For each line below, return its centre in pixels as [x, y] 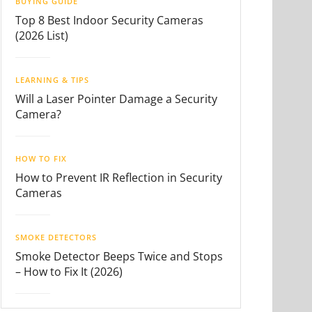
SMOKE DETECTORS [56, 237]
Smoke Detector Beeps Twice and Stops [119, 256]
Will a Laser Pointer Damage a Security [116, 99]
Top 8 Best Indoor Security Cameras [109, 20]
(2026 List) [42, 36]
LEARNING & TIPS [52, 80]
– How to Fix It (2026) [69, 272]
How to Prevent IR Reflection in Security [119, 178]
